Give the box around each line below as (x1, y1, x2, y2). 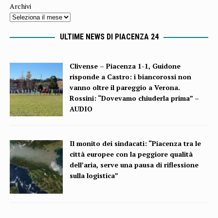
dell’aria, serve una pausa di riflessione (70, 160, 199, 169)
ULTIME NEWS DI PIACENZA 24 (59, 32, 159, 41)
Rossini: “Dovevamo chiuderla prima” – (70, 93, 200, 103)
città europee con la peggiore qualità (70, 149, 193, 159)
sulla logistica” (70, 170, 119, 180)
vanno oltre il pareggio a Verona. (70, 82, 181, 92)
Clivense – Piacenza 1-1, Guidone (70, 61, 181, 71)
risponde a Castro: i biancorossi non (70, 72, 192, 81)
